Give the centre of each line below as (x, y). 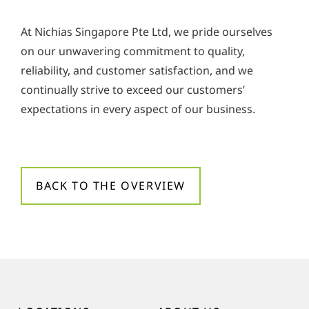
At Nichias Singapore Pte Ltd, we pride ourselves (146, 32)
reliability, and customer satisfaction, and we (137, 71)
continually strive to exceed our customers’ (132, 90)
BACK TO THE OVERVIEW (110, 186)
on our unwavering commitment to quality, (132, 51)
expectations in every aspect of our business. (138, 109)
